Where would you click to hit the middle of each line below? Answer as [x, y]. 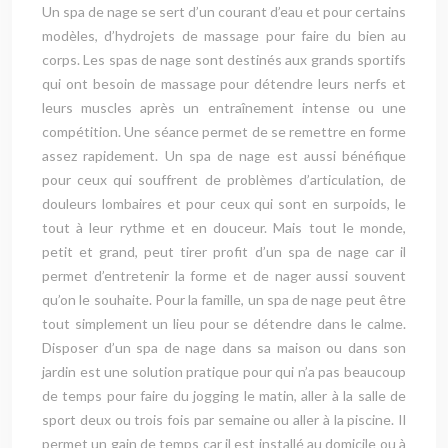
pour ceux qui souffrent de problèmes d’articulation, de [224, 179]
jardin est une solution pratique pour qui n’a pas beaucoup [224, 371]
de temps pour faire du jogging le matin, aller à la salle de [224, 395]
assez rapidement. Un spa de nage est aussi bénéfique [224, 155]
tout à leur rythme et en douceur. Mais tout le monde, [224, 227]
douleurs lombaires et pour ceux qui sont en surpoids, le [224, 203]
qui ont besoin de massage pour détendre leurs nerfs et [224, 83]
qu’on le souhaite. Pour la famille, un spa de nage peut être [224, 299]
